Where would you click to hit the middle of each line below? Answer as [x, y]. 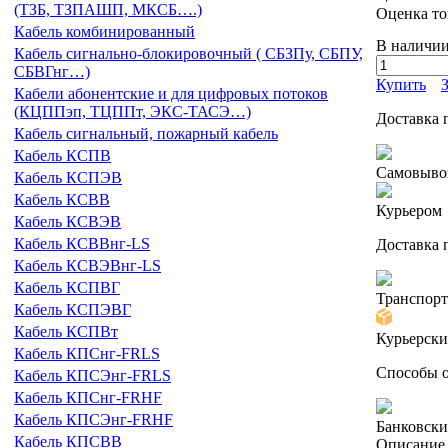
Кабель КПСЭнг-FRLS [92, 375]
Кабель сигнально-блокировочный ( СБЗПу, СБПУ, [188, 53]
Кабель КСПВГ [67, 287]
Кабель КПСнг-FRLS [87, 353]
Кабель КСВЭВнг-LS [87, 265]
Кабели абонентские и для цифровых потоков [171, 93]
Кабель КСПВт [66, 331]
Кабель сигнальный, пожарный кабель [146, 133]
